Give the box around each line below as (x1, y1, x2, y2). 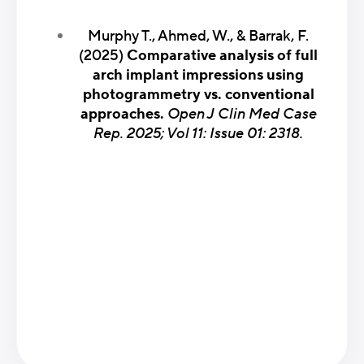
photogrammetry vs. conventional (82, 84, 314, 104)
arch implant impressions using (93, 65, 304, 84)
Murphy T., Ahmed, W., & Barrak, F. (88, 26, 309, 45)
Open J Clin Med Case (167, 104, 317, 123)
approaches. (80, 104, 167, 123)
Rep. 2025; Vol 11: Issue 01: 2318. (93, 123, 303, 143)
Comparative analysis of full (127, 45, 318, 65)
